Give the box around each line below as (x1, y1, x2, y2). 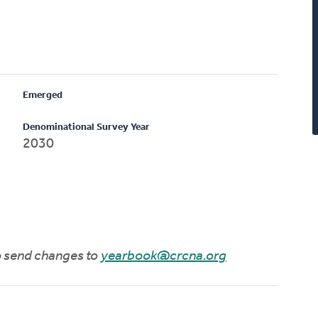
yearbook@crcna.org (101, 248, 226, 263)
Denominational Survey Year (23, 121, 150, 133)
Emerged (23, 89, 63, 101)
